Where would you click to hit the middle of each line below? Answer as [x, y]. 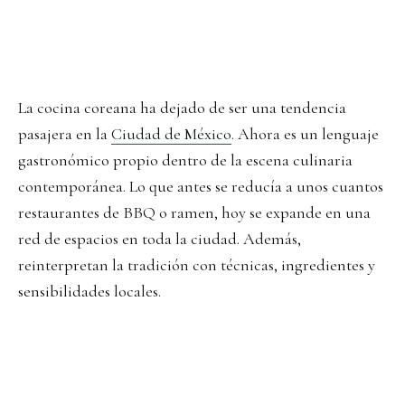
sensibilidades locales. [89, 292]
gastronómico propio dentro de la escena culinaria [185, 160]
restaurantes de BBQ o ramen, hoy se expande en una [194, 213]
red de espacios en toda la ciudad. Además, [160, 239]
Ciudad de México [171, 134]
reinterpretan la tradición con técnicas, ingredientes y [197, 265]
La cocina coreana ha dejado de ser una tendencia [182, 108]
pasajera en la [65, 134]
